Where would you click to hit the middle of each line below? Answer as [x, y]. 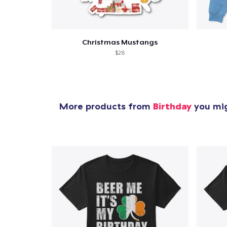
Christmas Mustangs [120, 42]
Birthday [172, 106]
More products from [106, 106]
